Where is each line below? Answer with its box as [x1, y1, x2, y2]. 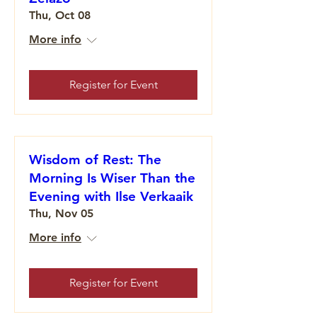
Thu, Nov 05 [29, 207, 93, 220]
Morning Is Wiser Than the [29, 170, 195, 186]
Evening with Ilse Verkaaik [29, 188, 193, 204]
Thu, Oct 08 [29, 8, 91, 22]
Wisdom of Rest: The [29, 151, 161, 168]
